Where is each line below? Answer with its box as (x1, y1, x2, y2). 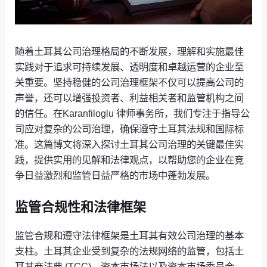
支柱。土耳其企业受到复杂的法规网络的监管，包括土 (15, 245, 244, 256)
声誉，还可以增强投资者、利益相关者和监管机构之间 (15, 92, 244, 104)
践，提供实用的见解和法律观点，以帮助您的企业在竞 (15, 154, 244, 166)
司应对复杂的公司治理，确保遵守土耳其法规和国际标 (15, 123, 244, 135)
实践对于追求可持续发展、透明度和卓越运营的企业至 (15, 61, 244, 73)
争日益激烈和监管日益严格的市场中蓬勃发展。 (15, 170, 216, 181)
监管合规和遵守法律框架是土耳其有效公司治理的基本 (15, 229, 244, 241)
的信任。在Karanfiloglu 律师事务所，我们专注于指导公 (15, 108, 250, 119)
